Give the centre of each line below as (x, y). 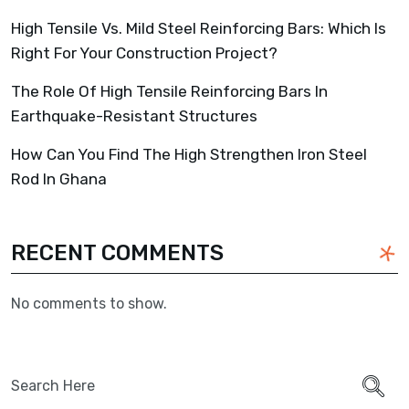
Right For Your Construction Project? (144, 52)
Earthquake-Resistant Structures (134, 115)
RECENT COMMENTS (117, 252)
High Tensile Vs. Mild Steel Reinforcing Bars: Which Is (199, 28)
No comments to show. (89, 303)
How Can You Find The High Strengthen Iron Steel (189, 154)
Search (34, 372)
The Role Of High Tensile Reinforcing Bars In (169, 91)
